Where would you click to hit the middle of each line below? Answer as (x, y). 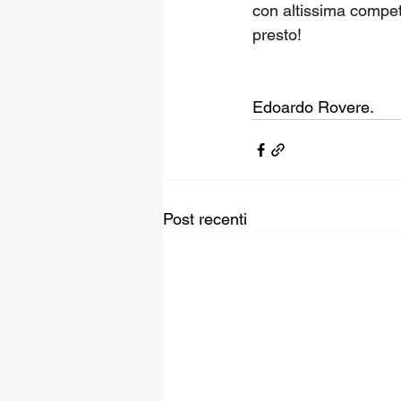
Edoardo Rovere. (313, 107)
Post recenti (205, 219)
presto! (277, 34)
